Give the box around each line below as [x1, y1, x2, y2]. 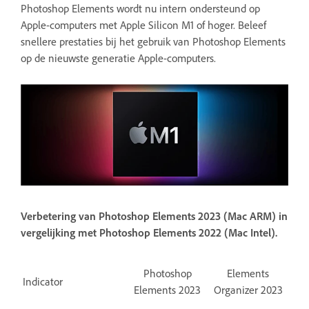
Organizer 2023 [213, 282, 283, 297]
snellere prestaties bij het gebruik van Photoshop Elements [21, 34, 286, 49]
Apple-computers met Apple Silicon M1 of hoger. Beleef [21, 18, 266, 32]
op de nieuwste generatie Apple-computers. [21, 51, 216, 66]
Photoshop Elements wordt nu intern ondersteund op [21, 1, 260, 16]
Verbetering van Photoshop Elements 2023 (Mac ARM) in [21, 208, 288, 223]
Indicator [23, 274, 63, 288]
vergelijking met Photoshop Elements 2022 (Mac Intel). [21, 225, 277, 239]
